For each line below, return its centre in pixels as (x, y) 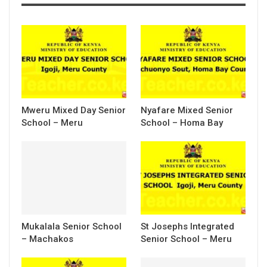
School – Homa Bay (182, 122)
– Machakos (47, 239)
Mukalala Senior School (72, 226)
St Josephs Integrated (187, 226)
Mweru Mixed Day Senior (74, 110)
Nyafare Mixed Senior (187, 110)
